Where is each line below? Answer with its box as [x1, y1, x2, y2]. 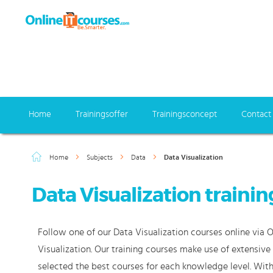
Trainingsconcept [152, 110, 217, 119]
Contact [241, 110, 271, 119]
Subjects [87, 154, 115, 161]
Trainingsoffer [76, 110, 128, 119]
